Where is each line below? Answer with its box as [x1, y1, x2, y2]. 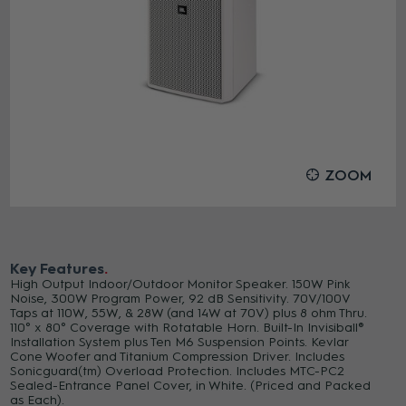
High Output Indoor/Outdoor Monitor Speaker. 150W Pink [10, 276, 352, 292]
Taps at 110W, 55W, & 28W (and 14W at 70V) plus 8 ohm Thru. [10, 305, 368, 321]
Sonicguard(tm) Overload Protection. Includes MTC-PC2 [10, 363, 345, 379]
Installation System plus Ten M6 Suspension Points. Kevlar [10, 334, 349, 350]
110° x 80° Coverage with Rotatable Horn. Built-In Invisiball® [10, 320, 365, 335]
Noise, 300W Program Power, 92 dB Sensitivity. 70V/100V [10, 291, 351, 306]
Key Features [10, 260, 105, 277]
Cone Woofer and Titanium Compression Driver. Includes [10, 349, 345, 364]
